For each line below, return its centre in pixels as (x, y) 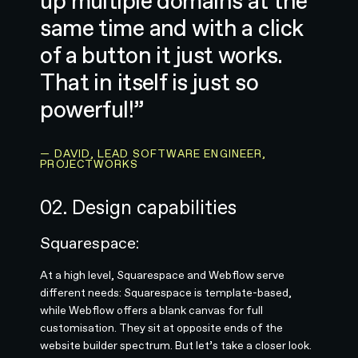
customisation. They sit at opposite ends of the (162, 328)
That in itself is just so (149, 83)
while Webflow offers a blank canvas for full (152, 310)
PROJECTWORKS (89, 164)
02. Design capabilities (139, 208)
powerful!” (92, 110)
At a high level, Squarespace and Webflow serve (163, 275)
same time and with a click (172, 28)
